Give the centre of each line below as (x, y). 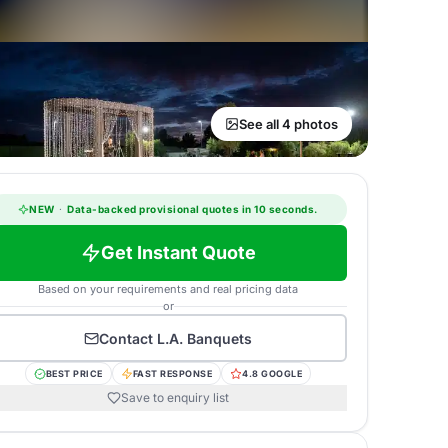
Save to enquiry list (175, 397)
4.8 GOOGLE (272, 373)
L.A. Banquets (204, 338)
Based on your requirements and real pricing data (168, 289)
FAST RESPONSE (172, 373)
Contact (128, 338)
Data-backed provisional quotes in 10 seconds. (191, 209)
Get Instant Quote (178, 252)
